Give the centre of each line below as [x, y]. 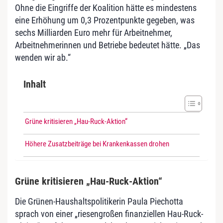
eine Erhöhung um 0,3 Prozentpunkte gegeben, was [105, 20]
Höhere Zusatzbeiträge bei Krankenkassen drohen [97, 144]
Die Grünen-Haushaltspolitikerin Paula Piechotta [99, 202]
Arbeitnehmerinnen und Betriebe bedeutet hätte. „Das [108, 45]
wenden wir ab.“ [43, 58]
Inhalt [35, 84]
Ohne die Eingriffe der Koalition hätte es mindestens [106, 8]
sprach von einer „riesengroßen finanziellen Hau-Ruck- [109, 214]
